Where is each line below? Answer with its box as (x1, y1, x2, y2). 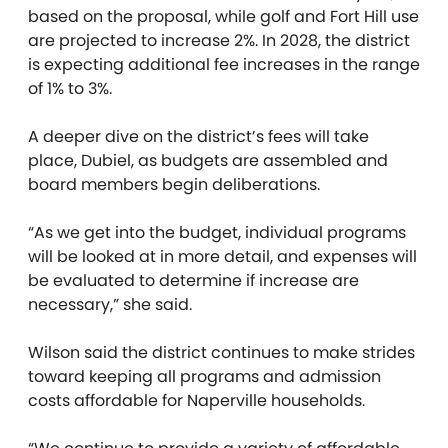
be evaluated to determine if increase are (28, 269, 359, 292)
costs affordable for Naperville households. (28, 389, 365, 412)
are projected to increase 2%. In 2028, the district (28, 29, 410, 52)
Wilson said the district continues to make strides (28, 341, 415, 364)
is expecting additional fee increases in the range (28, 53, 420, 76)
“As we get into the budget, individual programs (28, 221, 406, 244)
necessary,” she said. (28, 293, 204, 316)
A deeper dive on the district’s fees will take (28, 125, 369, 148)
